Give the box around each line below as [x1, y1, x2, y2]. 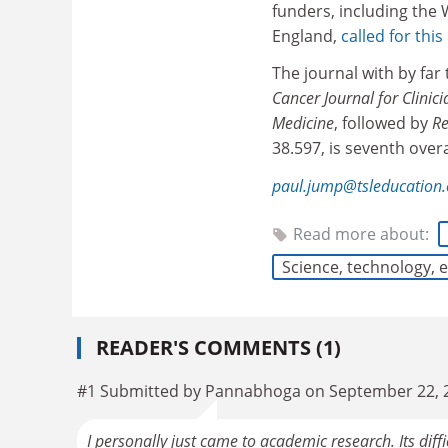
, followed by [334, 112, 432, 134]
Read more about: [293, 223, 433, 245]
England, [272, 24, 341, 47]
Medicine [272, 112, 334, 134]
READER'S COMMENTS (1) [96, 334, 341, 361]
